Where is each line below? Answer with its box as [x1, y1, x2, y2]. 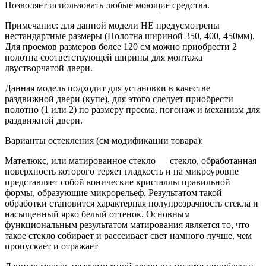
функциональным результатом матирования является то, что [5, 219, 249, 230]
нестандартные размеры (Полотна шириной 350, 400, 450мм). [5, 30, 255, 41]
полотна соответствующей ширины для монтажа [5, 52, 202, 62]
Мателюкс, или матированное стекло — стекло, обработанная [5, 155, 256, 166]
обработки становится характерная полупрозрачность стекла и [5, 198, 258, 208]
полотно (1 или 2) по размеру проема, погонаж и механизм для [5, 104, 260, 115]
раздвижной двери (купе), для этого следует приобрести [5, 93, 233, 104]
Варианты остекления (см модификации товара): [5, 135, 203, 145]
